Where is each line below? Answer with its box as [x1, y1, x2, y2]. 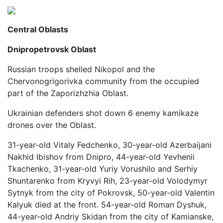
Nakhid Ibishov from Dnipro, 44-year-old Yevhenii [7, 152, 195, 162]
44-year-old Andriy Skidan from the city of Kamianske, [7, 212, 214, 222]
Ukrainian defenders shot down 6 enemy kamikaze [7, 108, 199, 118]
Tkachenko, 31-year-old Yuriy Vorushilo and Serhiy [7, 164, 198, 174]
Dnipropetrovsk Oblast [7, 44, 98, 54]
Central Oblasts [7, 24, 70, 34]
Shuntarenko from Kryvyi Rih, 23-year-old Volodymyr [7, 176, 208, 186]
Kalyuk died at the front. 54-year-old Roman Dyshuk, [7, 200, 207, 210]
